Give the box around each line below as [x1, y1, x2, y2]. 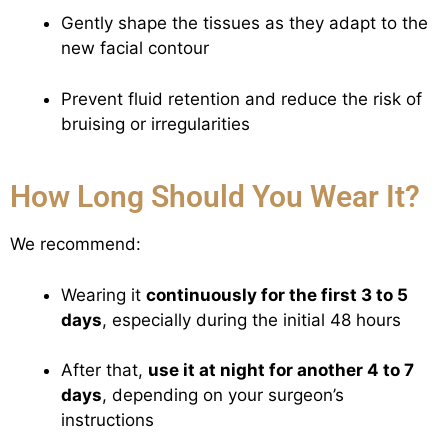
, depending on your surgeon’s [102, 385, 344, 406]
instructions [61, 410, 154, 431]
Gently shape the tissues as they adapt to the [61, 13, 428, 34]
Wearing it [61, 284, 146, 305]
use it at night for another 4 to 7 [148, 360, 414, 381]
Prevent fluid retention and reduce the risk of [61, 88, 422, 109]
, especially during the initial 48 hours [102, 309, 401, 330]
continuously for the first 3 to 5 [146, 284, 408, 305]
